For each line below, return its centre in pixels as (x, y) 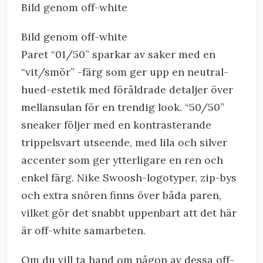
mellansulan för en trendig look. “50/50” (123, 107)
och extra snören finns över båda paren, (121, 195)
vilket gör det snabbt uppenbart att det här (129, 213)
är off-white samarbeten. (83, 230)
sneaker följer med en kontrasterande (116, 125)
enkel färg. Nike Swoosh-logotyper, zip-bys (129, 178)
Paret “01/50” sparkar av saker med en (118, 54)
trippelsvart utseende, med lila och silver (124, 142)
